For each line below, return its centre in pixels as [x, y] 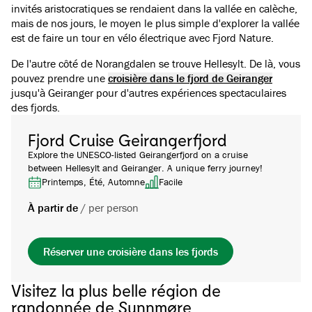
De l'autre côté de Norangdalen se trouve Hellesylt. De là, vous [156, 63]
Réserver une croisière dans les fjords [130, 251]
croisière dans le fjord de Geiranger [190, 78]
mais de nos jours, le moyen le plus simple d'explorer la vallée [155, 23]
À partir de [53, 207]
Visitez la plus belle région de [116, 290]
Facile [171, 181]
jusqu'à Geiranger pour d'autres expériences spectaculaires [149, 93]
